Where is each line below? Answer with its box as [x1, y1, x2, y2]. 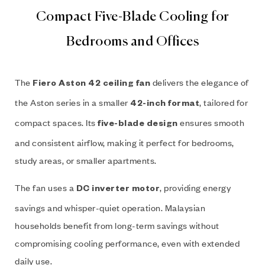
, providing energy [160, 182, 231, 193]
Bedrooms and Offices [66, 34, 199, 49]
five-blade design [98, 120, 178, 130]
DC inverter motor [76, 185, 160, 195]
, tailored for [199, 97, 248, 108]
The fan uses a [15, 182, 76, 193]
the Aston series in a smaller [15, 97, 130, 108]
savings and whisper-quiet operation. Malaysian [15, 202, 205, 214]
